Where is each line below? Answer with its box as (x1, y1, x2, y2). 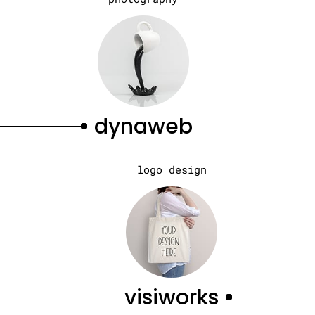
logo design (136, 162, 207, 176)
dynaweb (94, 112, 193, 141)
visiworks (124, 283, 219, 312)
